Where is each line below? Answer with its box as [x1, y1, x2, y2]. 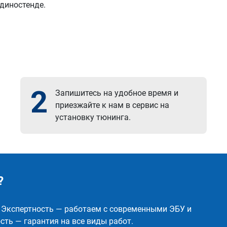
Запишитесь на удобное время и [55, 88, 179, 98]
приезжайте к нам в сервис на [55, 100, 170, 110]
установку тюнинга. [55, 112, 131, 122]
